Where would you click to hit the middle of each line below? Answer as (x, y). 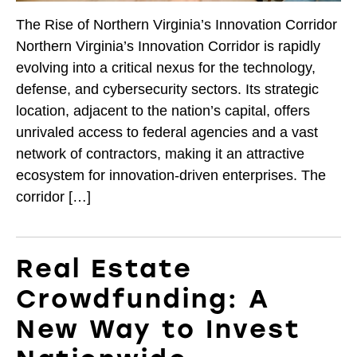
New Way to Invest (159, 329)
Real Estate (104, 268)
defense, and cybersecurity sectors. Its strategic (167, 89)
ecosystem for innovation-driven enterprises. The (171, 175)
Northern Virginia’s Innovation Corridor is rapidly (168, 46)
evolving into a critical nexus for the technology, (166, 67)
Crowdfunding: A (143, 298)
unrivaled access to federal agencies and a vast (167, 132)
